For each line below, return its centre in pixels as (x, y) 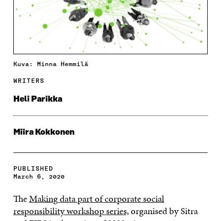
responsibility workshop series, (71, 211)
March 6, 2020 (39, 176)
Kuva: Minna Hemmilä (51, 64)
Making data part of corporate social (96, 198)
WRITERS (29, 80)
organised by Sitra (163, 211)
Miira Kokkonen (44, 132)
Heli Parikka (37, 99)
